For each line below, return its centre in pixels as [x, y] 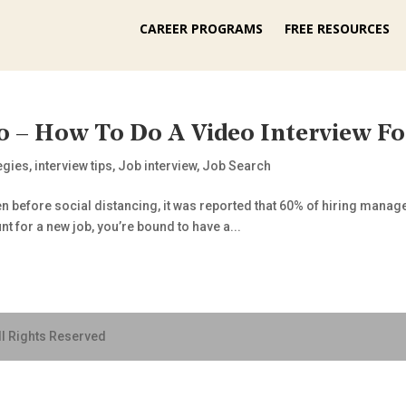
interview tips [74, 166]
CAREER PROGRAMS [201, 29]
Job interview [158, 166]
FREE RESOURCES [337, 29]
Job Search [237, 166]
